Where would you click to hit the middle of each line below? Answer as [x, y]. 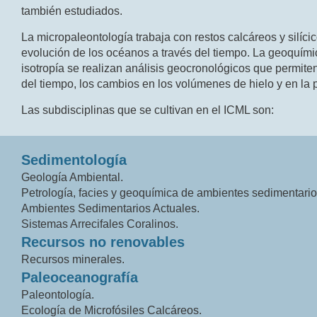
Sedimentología [74, 160]
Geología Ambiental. [72, 177]
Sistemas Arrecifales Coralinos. [100, 224]
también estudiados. [72, 11]
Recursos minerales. [73, 259]
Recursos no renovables [103, 242]
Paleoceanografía [80, 277]
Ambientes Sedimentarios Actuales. [110, 208]
